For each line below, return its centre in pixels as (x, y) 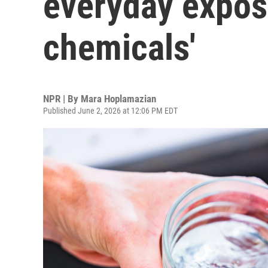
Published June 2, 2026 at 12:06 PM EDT (110, 111)
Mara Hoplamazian (118, 99)
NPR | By (62, 99)
